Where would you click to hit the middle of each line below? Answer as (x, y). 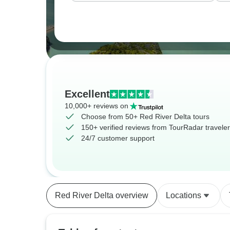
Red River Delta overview (102, 195)
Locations (184, 195)
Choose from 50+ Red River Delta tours (145, 117)
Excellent (87, 94)
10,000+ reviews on (97, 106)
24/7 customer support (118, 138)
